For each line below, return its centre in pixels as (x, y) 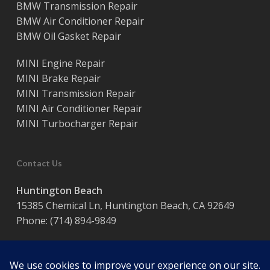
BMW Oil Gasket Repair (68, 36)
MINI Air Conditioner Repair (79, 108)
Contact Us (39, 163)
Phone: (33, 221)
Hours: (31, 248)
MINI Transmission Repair (76, 93)
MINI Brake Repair (58, 78)
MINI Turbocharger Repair (77, 124)
